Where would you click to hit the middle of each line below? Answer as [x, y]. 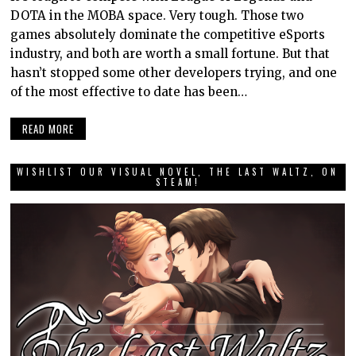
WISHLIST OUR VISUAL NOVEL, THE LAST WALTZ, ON [178, 171]
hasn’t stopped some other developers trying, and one [174, 73]
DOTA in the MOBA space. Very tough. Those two [157, 16]
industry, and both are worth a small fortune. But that [170, 54]
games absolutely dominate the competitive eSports [168, 35]
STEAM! [178, 182]
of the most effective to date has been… [129, 92]
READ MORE [48, 128]
